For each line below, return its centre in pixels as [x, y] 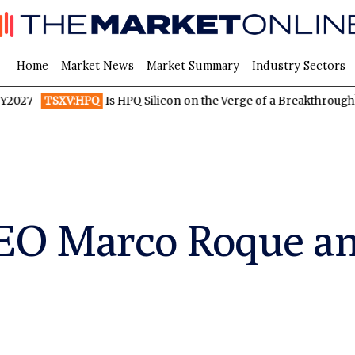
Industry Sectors [298, 65]
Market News [97, 65]
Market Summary [193, 65]
